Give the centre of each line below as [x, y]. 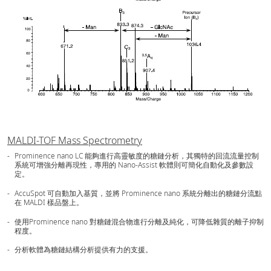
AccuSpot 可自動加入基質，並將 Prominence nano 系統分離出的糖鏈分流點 [138, 193]
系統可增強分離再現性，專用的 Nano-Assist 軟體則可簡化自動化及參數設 [134, 165]
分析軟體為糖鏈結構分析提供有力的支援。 [83, 250]
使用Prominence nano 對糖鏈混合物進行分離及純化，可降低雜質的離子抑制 [139, 221]
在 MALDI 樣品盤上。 [49, 202]
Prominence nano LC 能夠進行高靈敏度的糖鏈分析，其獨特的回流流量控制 [137, 155]
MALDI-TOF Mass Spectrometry [75, 140]
